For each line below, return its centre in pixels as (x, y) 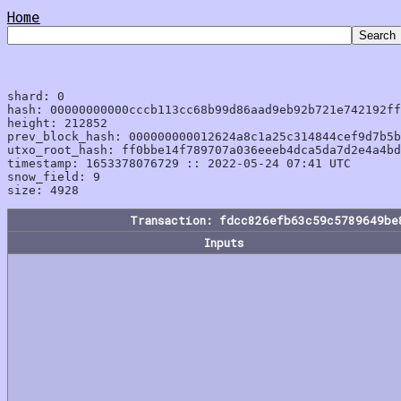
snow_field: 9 (54, 177)
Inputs (223, 243)
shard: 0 (36, 96)
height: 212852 (57, 123)
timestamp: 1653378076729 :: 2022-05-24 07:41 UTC (179, 163)
